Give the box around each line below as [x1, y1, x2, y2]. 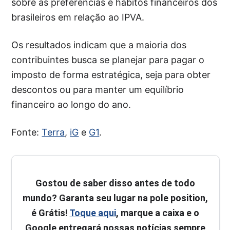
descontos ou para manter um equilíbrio [11, 84, 184, 95]
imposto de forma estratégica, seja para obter [11, 69, 211, 81]
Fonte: [11, 127, 42, 138]
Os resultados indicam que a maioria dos [11, 40, 187, 51]
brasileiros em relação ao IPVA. [11, 12, 145, 23]
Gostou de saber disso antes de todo [35, 178, 196, 189]
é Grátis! [31, 207, 70, 219]
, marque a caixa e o [116, 207, 200, 219]
